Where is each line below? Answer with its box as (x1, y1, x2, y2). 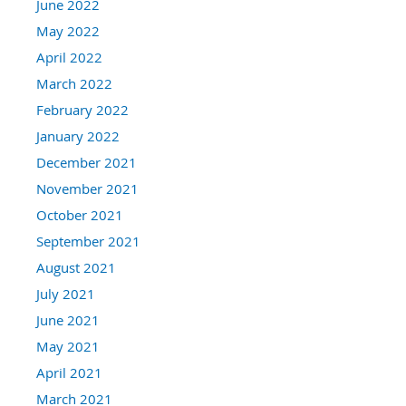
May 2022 (36, 22, 100, 41)
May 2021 (36, 337, 100, 356)
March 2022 (36, 74, 112, 93)
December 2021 (36, 153, 137, 172)
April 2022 (36, 48, 102, 67)
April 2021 (36, 363, 102, 382)
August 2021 (36, 258, 116, 277)
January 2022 (36, 127, 120, 146)
